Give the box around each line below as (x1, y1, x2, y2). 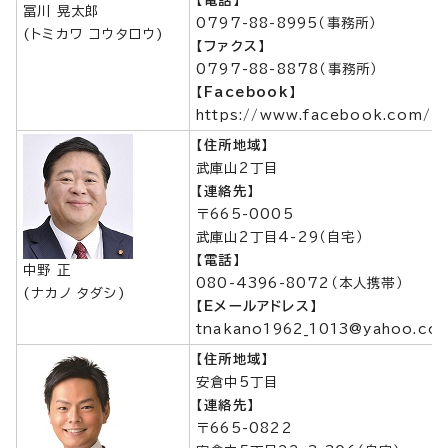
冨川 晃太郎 (23, 4, 100, 18)
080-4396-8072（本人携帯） (196, 276, 404, 290)
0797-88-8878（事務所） (196, 62, 379, 76)
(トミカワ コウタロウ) (23, 27, 165, 41)
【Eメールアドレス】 (196, 299, 318, 313)
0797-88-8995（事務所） (196, 16, 378, 30)
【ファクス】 (196, 39, 267, 53)
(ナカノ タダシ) (23, 286, 126, 300)
